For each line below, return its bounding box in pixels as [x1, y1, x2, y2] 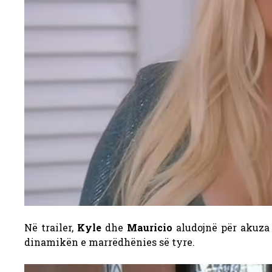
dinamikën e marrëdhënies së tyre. [24, 235, 195, 248]
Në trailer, [24, 220, 77, 234]
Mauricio [126, 220, 172, 234]
